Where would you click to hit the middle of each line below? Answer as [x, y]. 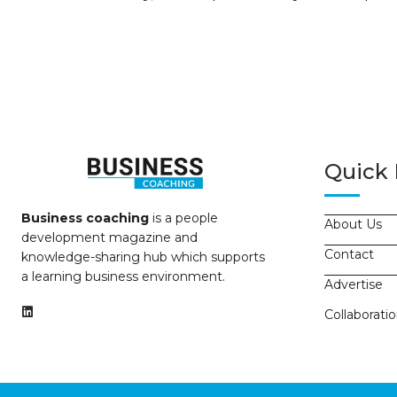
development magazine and [109, 237]
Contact [349, 254]
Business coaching [85, 218]
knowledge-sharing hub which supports [143, 257]
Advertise [354, 284]
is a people [183, 218]
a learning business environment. [123, 276]
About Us [353, 224]
